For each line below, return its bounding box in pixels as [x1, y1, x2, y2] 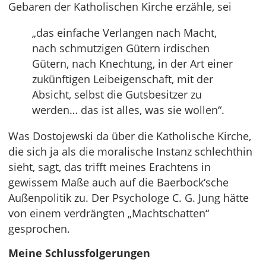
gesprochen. [8, 221, 70, 236]
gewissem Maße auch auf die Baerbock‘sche [8, 175, 229, 190]
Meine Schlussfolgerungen [8, 246, 150, 261]
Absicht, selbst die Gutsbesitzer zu [32, 87, 202, 102]
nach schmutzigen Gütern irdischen [32, 41, 210, 56]
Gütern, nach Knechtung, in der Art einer [32, 56, 233, 71]
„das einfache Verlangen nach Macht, [32, 26, 217, 40]
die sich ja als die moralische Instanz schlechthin [8, 144, 252, 159]
